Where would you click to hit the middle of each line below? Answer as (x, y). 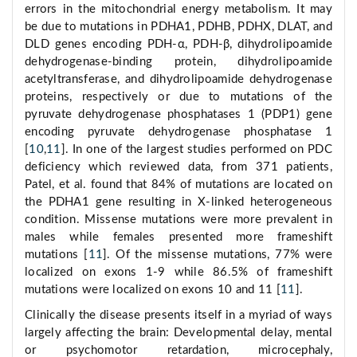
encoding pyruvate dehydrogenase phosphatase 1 (178, 132)
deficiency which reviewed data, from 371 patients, (178, 167)
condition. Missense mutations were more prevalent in (178, 220)
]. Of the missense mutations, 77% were (218, 255)
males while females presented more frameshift (178, 237)
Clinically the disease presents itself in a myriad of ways (178, 316)
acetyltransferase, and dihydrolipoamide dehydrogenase (178, 80)
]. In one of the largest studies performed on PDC (196, 150)
